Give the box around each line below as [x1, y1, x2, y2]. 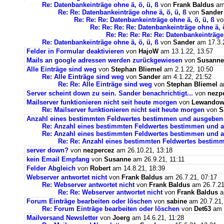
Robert [90, 164, 110, 172]
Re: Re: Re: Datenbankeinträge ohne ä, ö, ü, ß [74, 16, 214, 23]
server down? [26, 146, 68, 154]
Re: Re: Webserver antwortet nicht [58, 188, 162, 196]
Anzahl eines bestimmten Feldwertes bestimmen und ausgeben [26, 115, 223, 122]
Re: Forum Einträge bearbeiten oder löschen [42, 205, 179, 212]
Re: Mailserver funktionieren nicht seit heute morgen [42, 106, 204, 113]
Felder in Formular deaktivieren [26, 47, 124, 55]
